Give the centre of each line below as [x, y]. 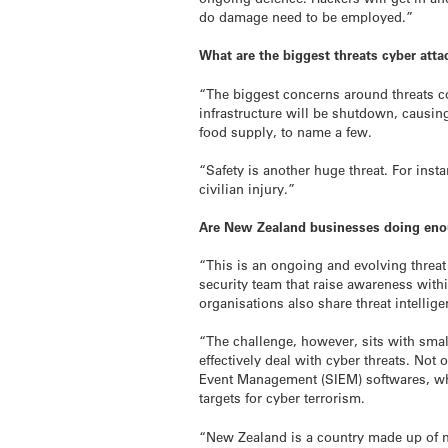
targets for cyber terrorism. [282, 398]
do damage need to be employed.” [306, 17]
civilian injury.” [247, 188]
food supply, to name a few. [286, 131]
